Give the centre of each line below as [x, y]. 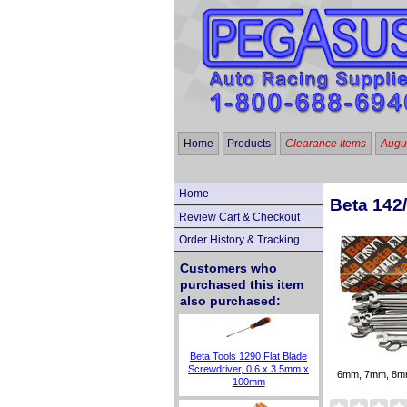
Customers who [228, 268]
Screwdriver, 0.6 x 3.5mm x [249, 368]
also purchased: [230, 301]
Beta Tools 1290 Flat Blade [249, 356]
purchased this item [241, 285]
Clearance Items [325, 143]
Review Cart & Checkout [239, 217]
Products [249, 143]
